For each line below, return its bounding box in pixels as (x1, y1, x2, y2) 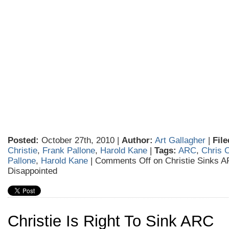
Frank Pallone (42, 146, 95, 155)
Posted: (8, 135, 39, 145)
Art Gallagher (155, 135, 205, 145)
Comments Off (95, 156, 151, 166)
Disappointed (8, 166, 57, 176)
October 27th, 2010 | (39, 135, 122, 145)
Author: (122, 135, 153, 145)
